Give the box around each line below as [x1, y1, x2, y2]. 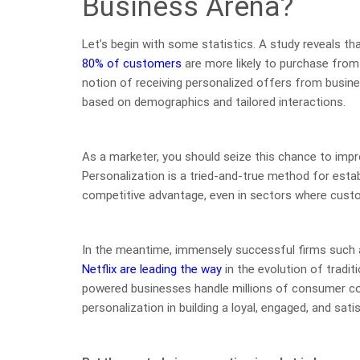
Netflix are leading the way [82, 261, 222, 276]
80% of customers [82, 55, 182, 71]
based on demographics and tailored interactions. [82, 94, 346, 109]
